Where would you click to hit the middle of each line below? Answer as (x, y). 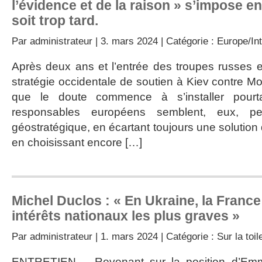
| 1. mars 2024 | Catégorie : (155, 236)
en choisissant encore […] (77, 142)
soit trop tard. (55, 20)
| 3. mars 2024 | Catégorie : (155, 41)
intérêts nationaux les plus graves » (126, 216)
